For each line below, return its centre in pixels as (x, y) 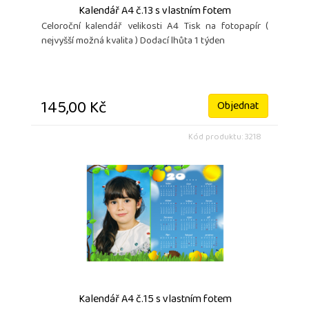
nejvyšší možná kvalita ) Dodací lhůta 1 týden (133, 41)
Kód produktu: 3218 (225, 138)
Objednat (238, 107)
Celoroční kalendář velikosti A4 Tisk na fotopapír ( (155, 27)
